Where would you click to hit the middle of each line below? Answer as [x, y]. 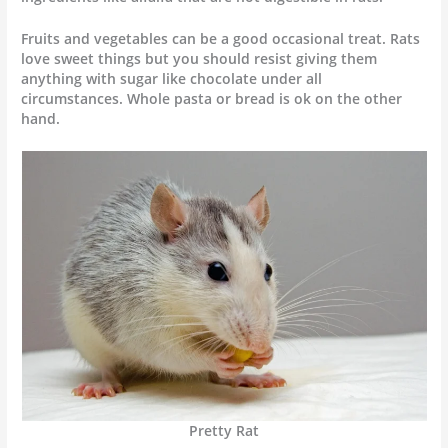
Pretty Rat [224, 430]
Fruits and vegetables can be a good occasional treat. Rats [221, 39]
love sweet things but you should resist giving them [199, 59]
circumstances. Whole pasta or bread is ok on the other [212, 99]
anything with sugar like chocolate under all [172, 79]
